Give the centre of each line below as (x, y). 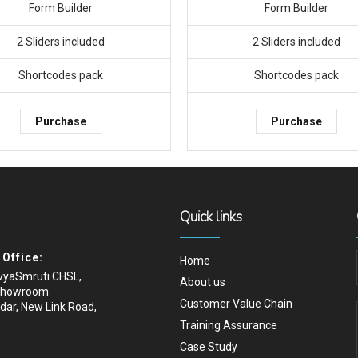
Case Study (209, 347)
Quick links (211, 217)
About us (203, 282)
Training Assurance (229, 326)
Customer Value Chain (237, 304)
